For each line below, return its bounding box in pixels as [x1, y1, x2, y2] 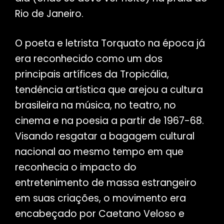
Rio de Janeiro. [14, 7, 83, 21]
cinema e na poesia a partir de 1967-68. [14, 114, 204, 128]
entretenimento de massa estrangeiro [14, 176, 196, 190]
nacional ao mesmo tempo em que [14, 145, 183, 159]
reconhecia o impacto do [14, 160, 136, 174]
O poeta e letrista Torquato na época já [14, 36, 205, 50]
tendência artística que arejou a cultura [14, 83, 203, 97]
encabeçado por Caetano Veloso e [14, 207, 184, 221]
